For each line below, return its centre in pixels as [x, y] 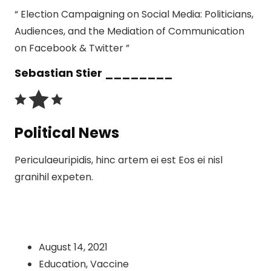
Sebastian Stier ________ [93, 73]
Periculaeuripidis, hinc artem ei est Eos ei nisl [119, 160]
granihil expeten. [54, 177]
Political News [67, 133]
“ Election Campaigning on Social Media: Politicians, [134, 15]
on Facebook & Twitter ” [72, 48]
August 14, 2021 [73, 247]
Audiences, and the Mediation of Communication [129, 31]
